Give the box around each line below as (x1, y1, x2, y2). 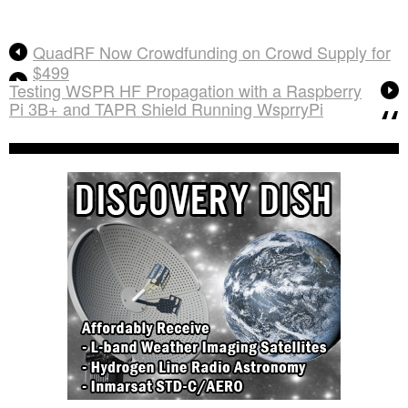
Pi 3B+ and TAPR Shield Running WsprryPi (9, 97, 323, 121)
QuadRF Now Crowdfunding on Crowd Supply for (33, 40, 391, 65)
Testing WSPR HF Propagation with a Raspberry (9, 78, 362, 103)
